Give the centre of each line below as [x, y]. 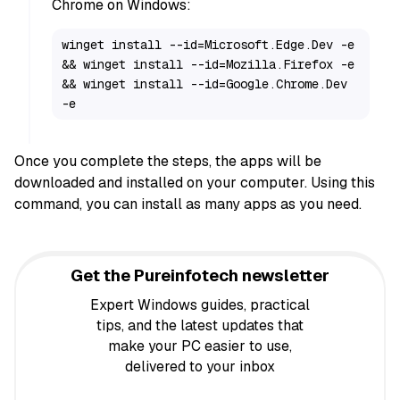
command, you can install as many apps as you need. [188, 204]
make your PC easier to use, [200, 346]
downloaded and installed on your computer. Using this [195, 183]
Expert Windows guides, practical [200, 305]
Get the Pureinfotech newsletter [200, 276]
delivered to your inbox [200, 367]
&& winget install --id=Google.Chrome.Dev [205, 84]
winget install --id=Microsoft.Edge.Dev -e [208, 45]
